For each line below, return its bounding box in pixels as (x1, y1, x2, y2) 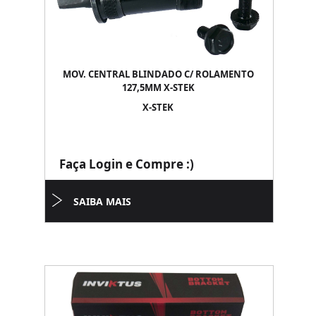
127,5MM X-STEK (121, 81, 195, 94)
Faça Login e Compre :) (59, 156, 194, 172)
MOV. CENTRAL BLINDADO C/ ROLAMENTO (62, 68, 254, 80)
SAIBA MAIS (73, 195, 131, 208)
